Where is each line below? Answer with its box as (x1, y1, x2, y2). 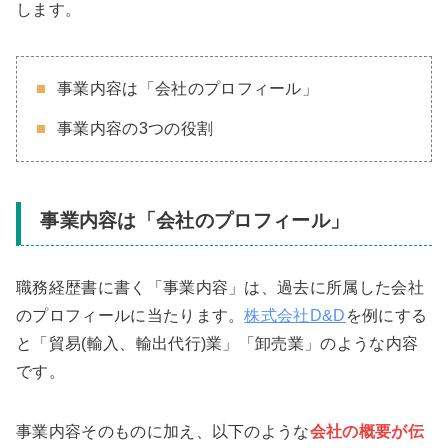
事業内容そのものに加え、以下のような (16, 422, 310, 440)
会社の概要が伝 (309, 422, 425, 440)
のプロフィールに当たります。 (16, 306, 245, 324)
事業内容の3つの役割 (57, 120, 214, 138)
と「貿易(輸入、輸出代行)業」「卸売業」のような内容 (16, 334, 419, 352)
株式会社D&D (244, 306, 346, 324)
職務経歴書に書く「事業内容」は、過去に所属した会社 (16, 278, 425, 296)
